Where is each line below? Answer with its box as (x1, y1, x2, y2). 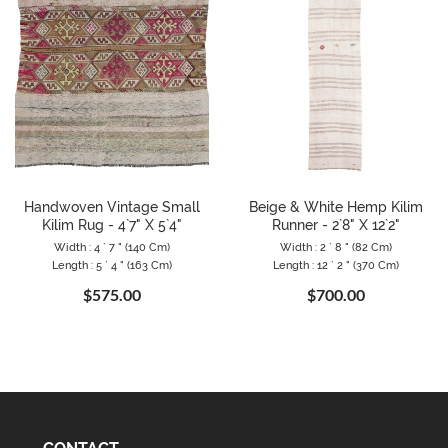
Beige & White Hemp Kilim (249, 198, 423, 215)
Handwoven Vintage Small (24, 198, 200, 215)
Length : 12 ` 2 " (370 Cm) (273, 258, 399, 272)
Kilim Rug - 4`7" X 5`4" (42, 216, 182, 233)
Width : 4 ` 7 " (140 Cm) (54, 240, 170, 254)
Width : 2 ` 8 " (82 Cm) (280, 240, 392, 254)
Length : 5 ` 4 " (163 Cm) (52, 258, 172, 272)
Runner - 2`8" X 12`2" (272, 216, 400, 233)
